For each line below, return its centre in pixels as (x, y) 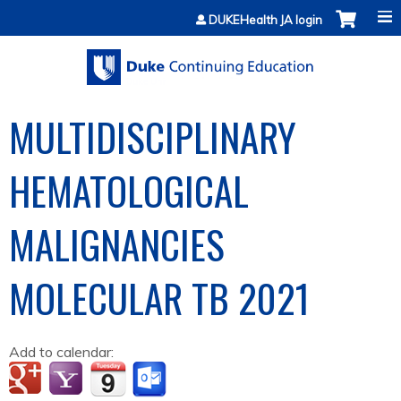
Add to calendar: (63, 352)
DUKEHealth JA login (265, 20)
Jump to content (200, 11)
